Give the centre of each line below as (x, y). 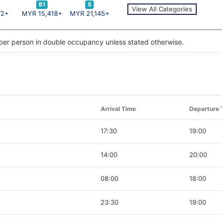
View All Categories (162, 9)
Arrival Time (118, 109)
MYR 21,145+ (89, 13)
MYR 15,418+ (42, 13)
